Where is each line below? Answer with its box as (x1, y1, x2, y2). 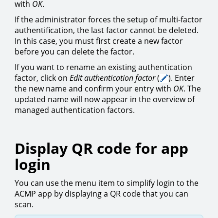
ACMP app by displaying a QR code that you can (15, 188, 188, 199)
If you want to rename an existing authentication (15, 61, 192, 73)
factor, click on (15, 72, 70, 83)
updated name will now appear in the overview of (15, 93, 195, 105)
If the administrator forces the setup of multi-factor (15, 14, 202, 25)
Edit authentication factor (70, 72, 155, 83)
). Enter (168, 72, 195, 83)
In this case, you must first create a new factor (15, 35, 183, 46)
